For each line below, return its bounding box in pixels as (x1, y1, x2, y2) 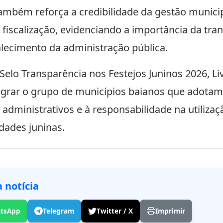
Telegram (43, 206, 74, 216)
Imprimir (155, 206, 185, 216)
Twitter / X (97, 206, 133, 216)
